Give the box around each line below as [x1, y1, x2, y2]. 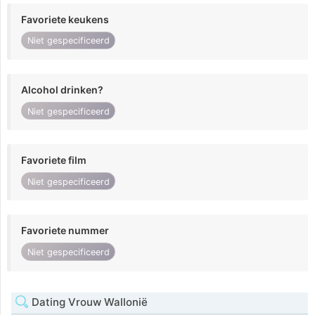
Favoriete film [21, 154, 86, 167]
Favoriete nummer [21, 224, 109, 237]
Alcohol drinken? [21, 83, 103, 96]
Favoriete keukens [21, 13, 109, 25]
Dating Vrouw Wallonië [29, 295, 148, 309]
